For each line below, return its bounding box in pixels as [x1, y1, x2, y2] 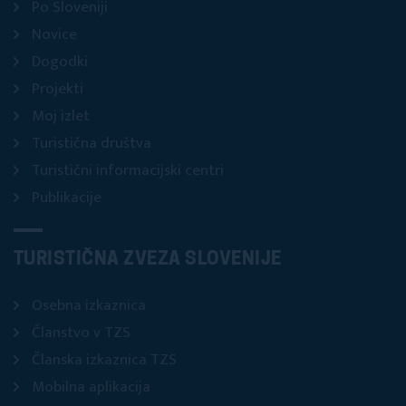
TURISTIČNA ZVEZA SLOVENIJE [14, 251, 282, 270]
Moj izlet [32, 103, 90, 130]
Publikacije [32, 185, 101, 211]
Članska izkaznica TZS [32, 347, 177, 373]
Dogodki [32, 49, 88, 75]
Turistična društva [32, 130, 151, 157]
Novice [32, 22, 77, 48]
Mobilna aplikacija [32, 374, 150, 401]
